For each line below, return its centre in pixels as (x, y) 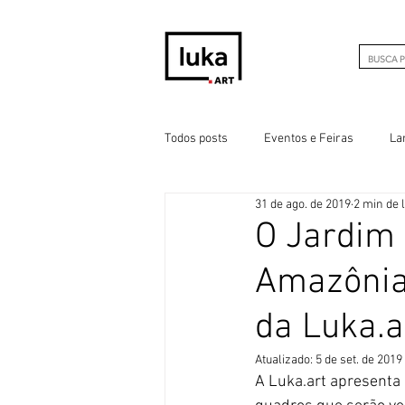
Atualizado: (285, 361)
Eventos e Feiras (309, 138)
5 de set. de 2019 (359, 361)
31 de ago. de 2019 (303, 204)
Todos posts (196, 138)
